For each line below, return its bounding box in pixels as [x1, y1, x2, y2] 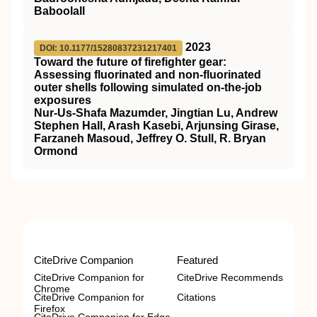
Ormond [34, 145, 78, 158]
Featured [177, 254, 218, 267]
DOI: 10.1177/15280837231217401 [40, 43, 177, 54]
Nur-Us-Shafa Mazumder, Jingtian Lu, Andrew [34, 107, 277, 120]
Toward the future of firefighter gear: [34, 56, 226, 69]
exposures [34, 94, 91, 107]
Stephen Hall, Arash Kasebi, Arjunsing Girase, [34, 120, 279, 132]
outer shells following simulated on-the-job [34, 81, 262, 94]
